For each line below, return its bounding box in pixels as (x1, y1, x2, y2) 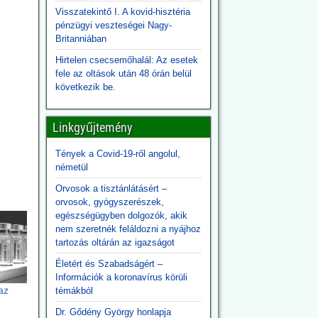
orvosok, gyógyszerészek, (55, 197, 164, 207)
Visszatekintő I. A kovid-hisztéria (55, 6, 190, 17)
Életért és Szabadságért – (55, 258, 163, 269)
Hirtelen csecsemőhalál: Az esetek (55, 55, 198, 65)
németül (55, 162, 88, 172)
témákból (55, 285, 93, 296)
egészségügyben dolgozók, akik (55, 210, 187, 221)
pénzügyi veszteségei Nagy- (55, 20, 172, 31)
